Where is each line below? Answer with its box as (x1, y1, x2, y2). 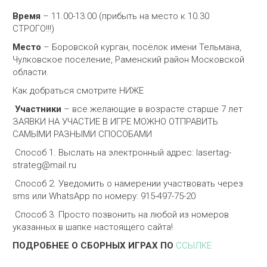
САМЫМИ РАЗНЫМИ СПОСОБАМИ (13, 129, 152, 140)
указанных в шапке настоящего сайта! (13, 222, 178, 233)
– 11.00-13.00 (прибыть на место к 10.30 (41, 11, 209, 22)
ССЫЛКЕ (173, 240, 212, 252)
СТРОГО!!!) (13, 23, 57, 35)
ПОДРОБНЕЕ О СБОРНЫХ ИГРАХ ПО (13, 240, 173, 252)
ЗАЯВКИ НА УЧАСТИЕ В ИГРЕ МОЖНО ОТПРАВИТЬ (13, 116, 218, 128)
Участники (15, 104, 64, 115)
